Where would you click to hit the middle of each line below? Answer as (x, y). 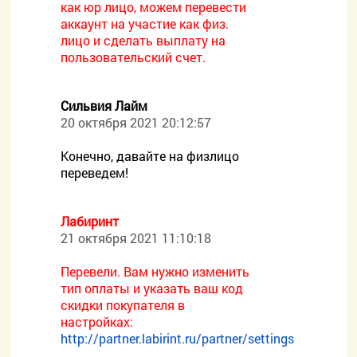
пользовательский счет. (133, 57)
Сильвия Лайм (104, 106)
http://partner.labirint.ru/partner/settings (178, 338)
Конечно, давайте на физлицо (150, 156)
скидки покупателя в (123, 305)
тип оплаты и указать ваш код (152, 288)
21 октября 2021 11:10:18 (136, 238)
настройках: (97, 322)
